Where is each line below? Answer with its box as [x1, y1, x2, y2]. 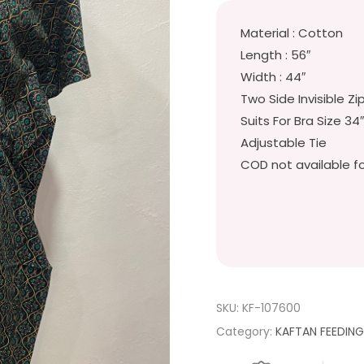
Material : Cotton [240, 24, 344, 41]
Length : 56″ [240, 45, 311, 63]
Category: [216, 323, 276, 340]
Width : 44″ [240, 67, 306, 85]
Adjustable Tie [240, 133, 327, 151]
